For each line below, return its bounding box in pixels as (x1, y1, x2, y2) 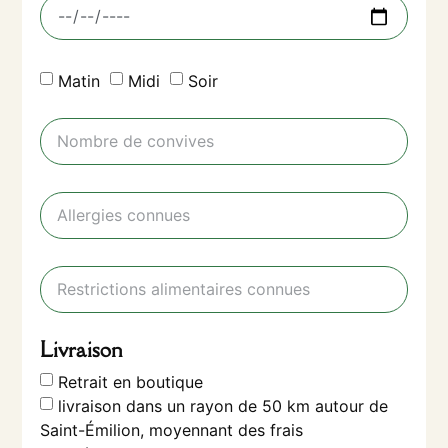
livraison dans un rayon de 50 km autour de (58, 395, 389, 416)
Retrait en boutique (58, 371, 204, 392)
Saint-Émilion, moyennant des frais (40, 419, 304, 440)
